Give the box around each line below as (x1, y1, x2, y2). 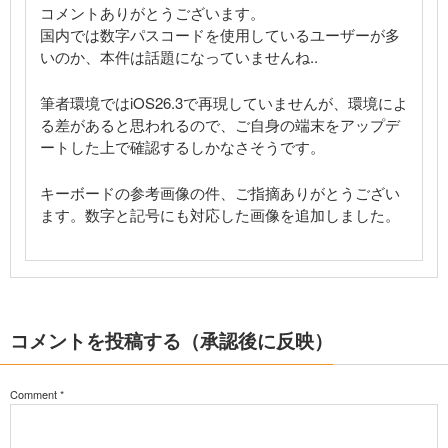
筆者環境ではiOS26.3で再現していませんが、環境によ (40, 91, 408, 113)
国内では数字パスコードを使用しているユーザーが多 (40, 23, 400, 45)
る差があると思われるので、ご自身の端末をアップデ (40, 113, 400, 135)
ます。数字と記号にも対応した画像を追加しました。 (40, 203, 400, 225)
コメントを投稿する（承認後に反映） (10, 326, 333, 354)
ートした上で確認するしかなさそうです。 (40, 135, 325, 157)
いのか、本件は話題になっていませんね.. (40, 45, 318, 67)
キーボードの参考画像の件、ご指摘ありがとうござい (40, 181, 400, 203)
